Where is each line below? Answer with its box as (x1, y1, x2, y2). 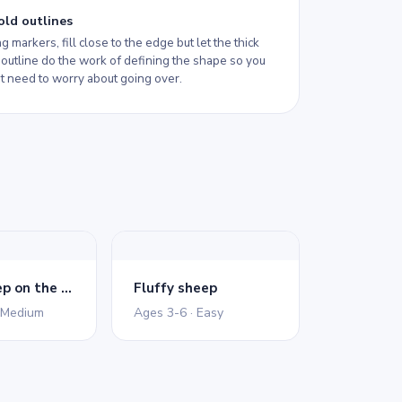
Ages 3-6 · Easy (133, 304, 223, 321)
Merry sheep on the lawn (61, 279, 73, 297)
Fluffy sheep (133, 279, 217, 297)
